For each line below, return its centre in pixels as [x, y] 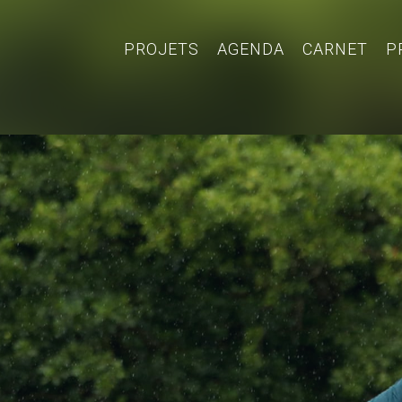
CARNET [335, 49]
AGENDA [251, 49]
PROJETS [162, 49]
